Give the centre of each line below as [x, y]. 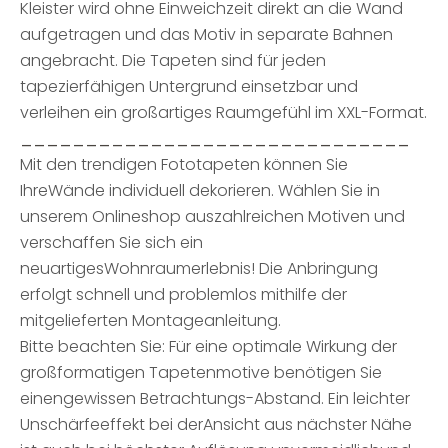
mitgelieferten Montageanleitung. [150, 320]
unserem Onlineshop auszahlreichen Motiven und [212, 216]
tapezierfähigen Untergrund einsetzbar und [189, 86]
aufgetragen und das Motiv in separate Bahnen [206, 34]
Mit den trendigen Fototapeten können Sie [184, 164]
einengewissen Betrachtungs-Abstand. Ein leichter [215, 398]
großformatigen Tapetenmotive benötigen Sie [201, 372]
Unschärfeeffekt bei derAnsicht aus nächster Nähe [216, 424]
